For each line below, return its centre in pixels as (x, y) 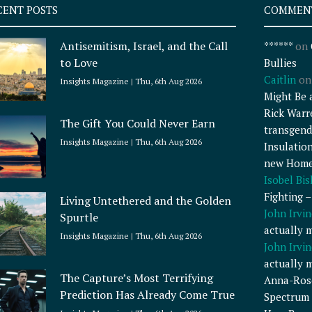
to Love (79, 63)
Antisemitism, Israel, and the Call (144, 46)
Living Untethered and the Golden (146, 201)
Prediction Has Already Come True (148, 294)
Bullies (280, 63)
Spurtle (79, 218)
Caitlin (280, 80)
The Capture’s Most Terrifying (137, 278)
